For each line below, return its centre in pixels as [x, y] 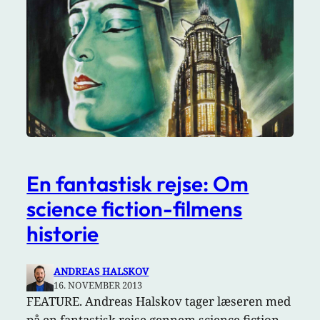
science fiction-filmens [135, 208]
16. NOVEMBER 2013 [98, 285]
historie [63, 233]
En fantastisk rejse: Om [138, 183]
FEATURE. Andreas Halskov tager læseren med [159, 301]
